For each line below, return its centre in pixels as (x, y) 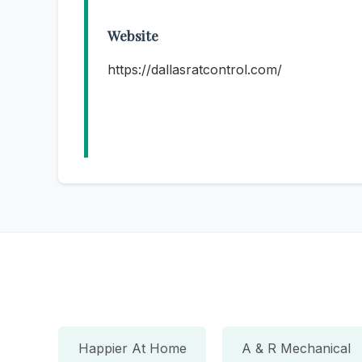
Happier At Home (132, 348)
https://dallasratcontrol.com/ (195, 70)
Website (133, 36)
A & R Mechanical (297, 348)
